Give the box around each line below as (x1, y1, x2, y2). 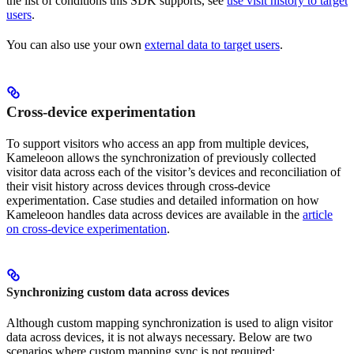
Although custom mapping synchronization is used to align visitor (6, 315, 333, 330)
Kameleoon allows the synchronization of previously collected (6, 151, 316, 165)
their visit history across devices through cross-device (6, 179, 270, 194)
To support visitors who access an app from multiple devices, (6, 137, 309, 151)
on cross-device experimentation (6, 222, 167, 236)
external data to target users (145, 38, 280, 52)
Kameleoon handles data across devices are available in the (6, 208, 303, 222)
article (303, 208, 333, 222)
